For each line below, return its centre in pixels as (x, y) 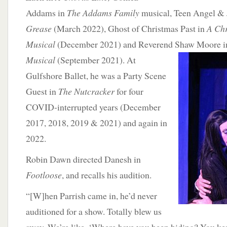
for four (129, 91)
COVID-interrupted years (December (93, 107)
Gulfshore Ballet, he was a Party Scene (96, 75)
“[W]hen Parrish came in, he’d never (91, 196)
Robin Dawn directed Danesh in (83, 159)
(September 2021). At (96, 60)
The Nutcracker (86, 91)
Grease (39, 28)
